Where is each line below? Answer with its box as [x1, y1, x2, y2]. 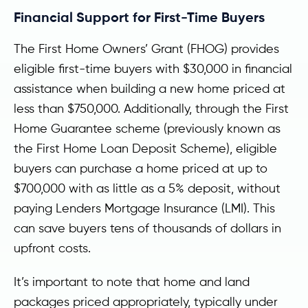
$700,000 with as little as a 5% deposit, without [14, 181, 280, 195]
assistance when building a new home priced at [14, 81, 285, 96]
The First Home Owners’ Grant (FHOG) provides [14, 41, 279, 56]
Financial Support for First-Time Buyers [14, 8, 265, 25]
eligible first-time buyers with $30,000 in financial [14, 61, 292, 76]
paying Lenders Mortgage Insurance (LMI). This [14, 201, 275, 215]
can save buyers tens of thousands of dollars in [14, 221, 281, 235]
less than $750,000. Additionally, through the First [14, 101, 289, 115]
